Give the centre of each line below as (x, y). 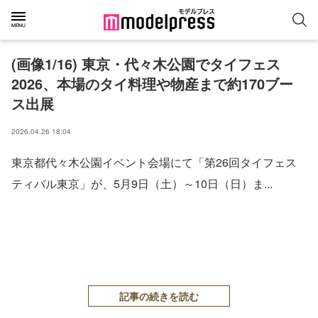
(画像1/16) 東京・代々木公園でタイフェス (146, 64)
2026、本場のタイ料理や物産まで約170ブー (152, 83)
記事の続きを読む (159, 296)
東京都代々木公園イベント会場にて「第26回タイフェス (154, 162)
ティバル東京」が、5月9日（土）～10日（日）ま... (142, 183)
